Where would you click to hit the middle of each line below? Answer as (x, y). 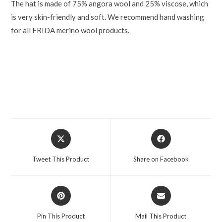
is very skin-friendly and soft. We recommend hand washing (108, 17)
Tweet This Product (61, 159)
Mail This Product (161, 216)
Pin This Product (61, 216)
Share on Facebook (161, 159)
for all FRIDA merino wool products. (70, 30)
